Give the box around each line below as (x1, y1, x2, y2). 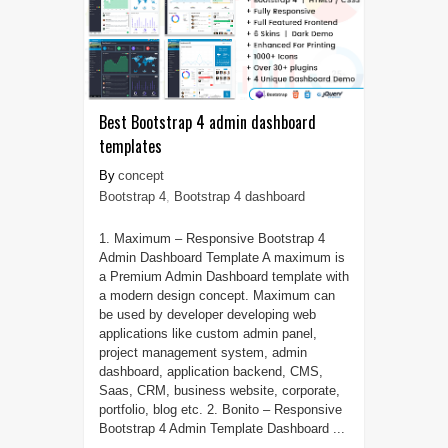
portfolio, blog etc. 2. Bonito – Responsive (98, 401, 342, 417)
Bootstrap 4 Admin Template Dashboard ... (98, 420, 345, 436)
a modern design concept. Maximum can (98, 287, 335, 303)
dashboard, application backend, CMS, (98, 363, 323, 379)
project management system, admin (98, 344, 307, 360)
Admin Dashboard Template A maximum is (98, 249, 345, 265)
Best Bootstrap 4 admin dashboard (98, 109, 316, 134)
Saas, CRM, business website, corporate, (98, 382, 340, 398)
